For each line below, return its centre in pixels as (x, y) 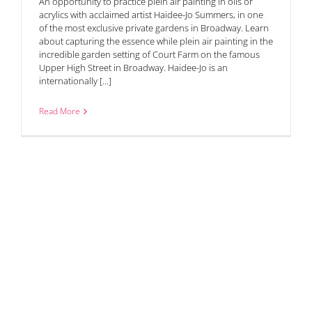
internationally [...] (75, 81)
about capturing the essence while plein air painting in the (156, 41)
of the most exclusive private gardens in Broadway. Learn (154, 28)
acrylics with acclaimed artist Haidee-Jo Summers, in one (151, 15)
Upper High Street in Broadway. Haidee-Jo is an (133, 68)
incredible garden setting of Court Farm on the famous (149, 55)
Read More (60, 111)
